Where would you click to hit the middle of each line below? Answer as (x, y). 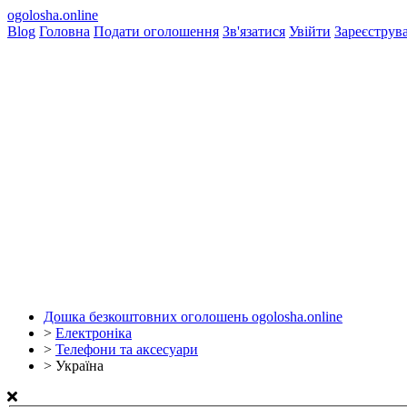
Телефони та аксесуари (127, 349)
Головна (65, 31)
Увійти (310, 31)
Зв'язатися (254, 31)
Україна (79, 366)
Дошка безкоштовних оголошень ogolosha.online (193, 317)
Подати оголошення (156, 31)
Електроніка (94, 333)
